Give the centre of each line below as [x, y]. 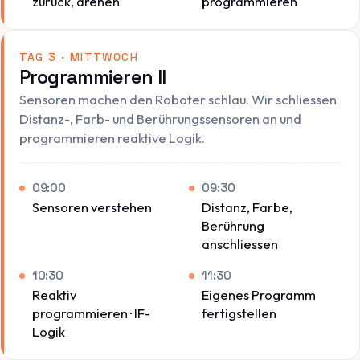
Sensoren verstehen [92, 207]
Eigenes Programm [259, 294]
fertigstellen [239, 313]
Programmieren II [92, 77]
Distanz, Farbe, [247, 207]
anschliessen [240, 244]
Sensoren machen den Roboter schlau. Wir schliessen [178, 100]
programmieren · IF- [91, 313]
